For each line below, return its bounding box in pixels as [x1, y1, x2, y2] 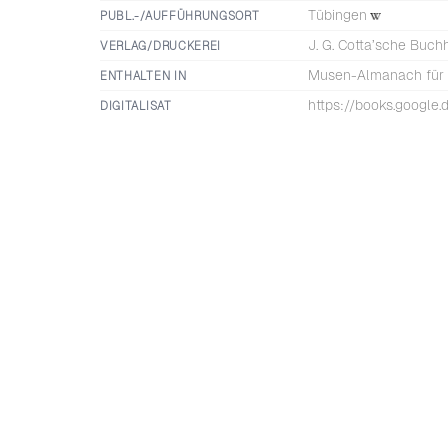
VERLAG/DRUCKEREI [100, 39, 222, 53]
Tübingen [308, 7, 367, 23]
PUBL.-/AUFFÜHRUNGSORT [100, 9, 260, 23]
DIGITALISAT [100, 99, 172, 113]
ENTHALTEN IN [100, 69, 187, 83]
